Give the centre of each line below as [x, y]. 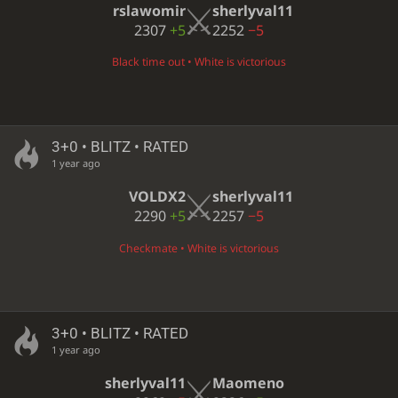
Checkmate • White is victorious [199, 248]
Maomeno [248, 382]
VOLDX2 [157, 197]
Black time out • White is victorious [199, 62]
